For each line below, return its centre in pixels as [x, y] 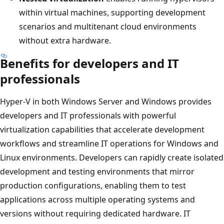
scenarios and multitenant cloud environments [108, 26]
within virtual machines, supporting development [112, 12]
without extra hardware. [65, 40]
